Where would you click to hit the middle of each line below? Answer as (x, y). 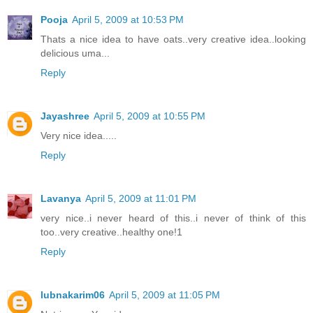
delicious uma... (75, 53)
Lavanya (61, 199)
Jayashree (65, 116)
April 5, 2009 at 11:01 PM (141, 199)
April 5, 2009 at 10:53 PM (128, 20)
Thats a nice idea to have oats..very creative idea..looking (173, 39)
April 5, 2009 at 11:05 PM (165, 295)
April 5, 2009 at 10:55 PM (150, 116)
